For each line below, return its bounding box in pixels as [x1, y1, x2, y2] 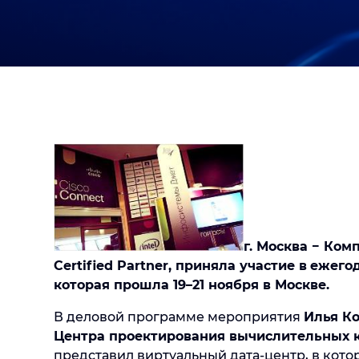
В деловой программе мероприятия [54, 309, 304, 325]
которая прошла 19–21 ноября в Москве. [54, 276, 329, 292]
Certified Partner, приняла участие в [54, 257, 307, 273]
